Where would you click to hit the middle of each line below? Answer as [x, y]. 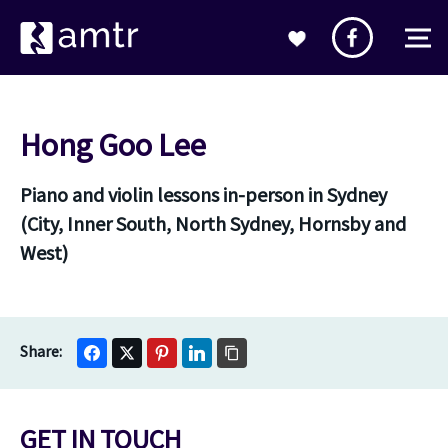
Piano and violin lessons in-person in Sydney [203, 194]
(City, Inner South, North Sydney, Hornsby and [213, 223]
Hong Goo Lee [113, 145]
